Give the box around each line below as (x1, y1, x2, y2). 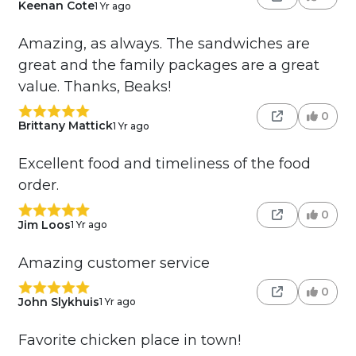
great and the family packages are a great (17, 56, 319, 75)
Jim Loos (17, 217, 71, 232)
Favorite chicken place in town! (17, 331, 241, 349)
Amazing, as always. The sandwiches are (17, 35, 310, 53)
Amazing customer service (17, 253, 210, 272)
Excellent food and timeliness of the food (17, 155, 311, 173)
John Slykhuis (17, 294, 99, 309)
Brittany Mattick (17, 118, 113, 133)
